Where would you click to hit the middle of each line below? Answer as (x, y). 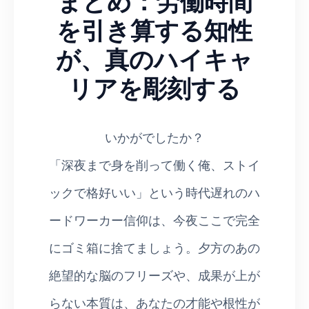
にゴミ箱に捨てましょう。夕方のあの (154, 247)
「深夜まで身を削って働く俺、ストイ (154, 164)
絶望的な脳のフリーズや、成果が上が (154, 274)
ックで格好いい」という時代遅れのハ (154, 191)
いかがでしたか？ (154, 136)
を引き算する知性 (154, 29)
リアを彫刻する (154, 87)
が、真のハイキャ (154, 58)
